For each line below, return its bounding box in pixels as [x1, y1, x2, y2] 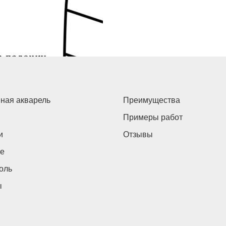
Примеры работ [123, 113, 183, 122]
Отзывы [123, 130, 153, 139]
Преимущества [123, 96, 180, 104]
